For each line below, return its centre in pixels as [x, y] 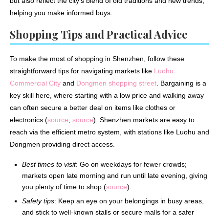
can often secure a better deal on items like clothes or [93, 108]
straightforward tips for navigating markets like [82, 71]
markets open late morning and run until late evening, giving [115, 176]
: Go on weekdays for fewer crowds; [131, 164]
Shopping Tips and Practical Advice [99, 34]
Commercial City [35, 83]
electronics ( [29, 120]
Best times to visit [49, 164]
